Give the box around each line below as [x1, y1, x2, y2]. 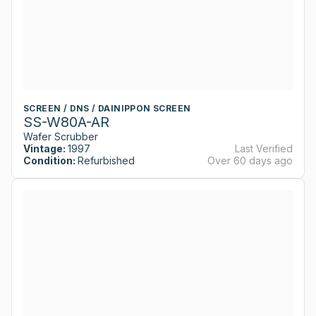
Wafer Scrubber [23, 130, 98, 143]
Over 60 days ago [207, 154, 293, 167]
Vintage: [23, 142, 66, 155]
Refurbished [78, 154, 135, 167]
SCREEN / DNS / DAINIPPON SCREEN [23, 103, 191, 114]
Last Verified [235, 142, 293, 155]
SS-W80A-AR [23, 114, 109, 131]
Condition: [23, 154, 75, 167]
